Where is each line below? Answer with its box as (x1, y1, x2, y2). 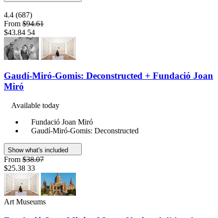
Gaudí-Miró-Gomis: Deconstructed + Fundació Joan (4, 71, 213, 81)
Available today (11, 101, 59, 110)
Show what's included (8, 146, 70, 154)
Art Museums (4, 198, 46, 206)
